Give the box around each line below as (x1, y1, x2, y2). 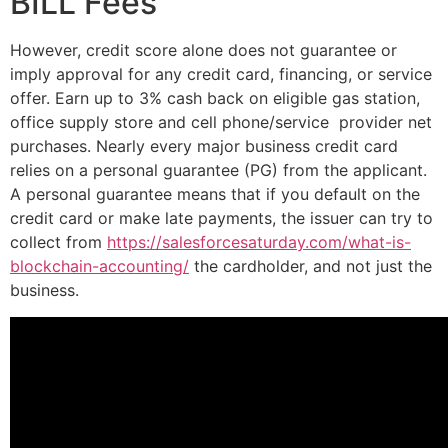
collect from (10, 232, 107, 253)
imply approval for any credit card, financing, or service (10, 64, 432, 85)
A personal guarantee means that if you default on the (10, 184, 420, 205)
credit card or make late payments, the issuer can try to (10, 208, 433, 229)
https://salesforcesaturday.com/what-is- (107, 232, 411, 253)
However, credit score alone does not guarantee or (10, 40, 397, 61)
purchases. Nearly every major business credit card (10, 136, 398, 157)
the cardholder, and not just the (189, 256, 432, 277)
